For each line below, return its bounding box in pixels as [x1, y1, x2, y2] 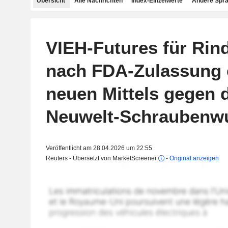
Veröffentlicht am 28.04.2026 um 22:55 [45, 145, 152, 152]
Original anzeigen [169, 155, 219, 162]
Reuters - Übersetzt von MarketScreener [45, 155, 158, 162]
